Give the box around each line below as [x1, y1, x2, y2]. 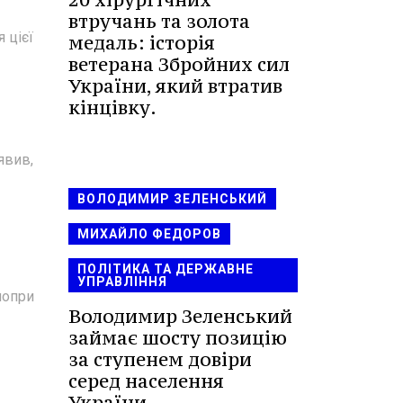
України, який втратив [68, 73, 282, 98]
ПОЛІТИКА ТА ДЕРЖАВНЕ [77, 261, 254, 276]
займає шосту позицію [68, 325, 287, 350]
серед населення [68, 368, 224, 393]
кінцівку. [68, 94, 157, 120]
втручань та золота [68, 8, 250, 33]
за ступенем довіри [68, 346, 252, 372]
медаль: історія [68, 30, 215, 55]
